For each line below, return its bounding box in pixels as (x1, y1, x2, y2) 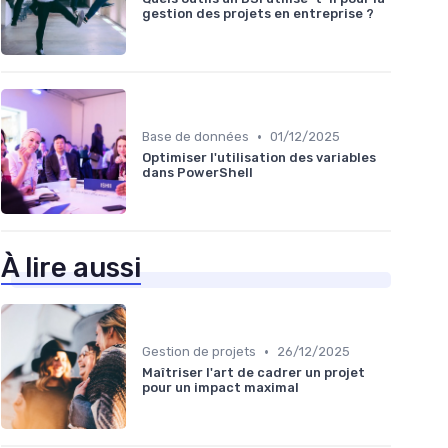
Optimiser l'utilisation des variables (142, 150, 376, 166)
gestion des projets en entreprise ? (142, 6, 374, 22)
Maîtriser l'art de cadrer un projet (142, 365, 365, 380)
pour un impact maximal (142, 380, 299, 395)
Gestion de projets (142, 344, 256, 359)
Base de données (142, 129, 249, 145)
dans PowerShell (142, 165, 253, 181)
